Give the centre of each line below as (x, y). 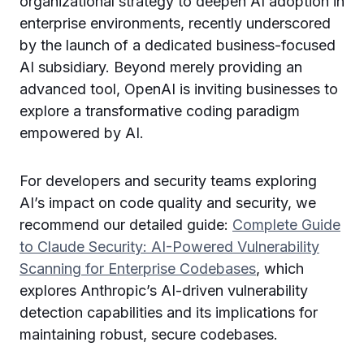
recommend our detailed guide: (126, 224)
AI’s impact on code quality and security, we (168, 202)
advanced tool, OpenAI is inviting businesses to (179, 89)
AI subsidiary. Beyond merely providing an (161, 67)
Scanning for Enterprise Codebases (138, 268)
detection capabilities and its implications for (169, 312)
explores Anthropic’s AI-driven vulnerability (164, 290)
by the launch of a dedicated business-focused (178, 45)
